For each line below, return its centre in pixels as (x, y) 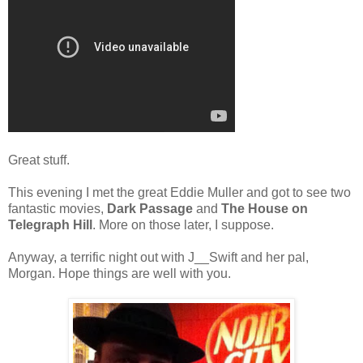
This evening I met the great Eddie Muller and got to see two (179, 192)
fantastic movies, (58, 208)
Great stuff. (39, 160)
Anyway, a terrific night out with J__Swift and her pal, (158, 257)
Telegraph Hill (50, 224)
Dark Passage (150, 208)
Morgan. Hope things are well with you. (120, 273)
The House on (265, 208)
